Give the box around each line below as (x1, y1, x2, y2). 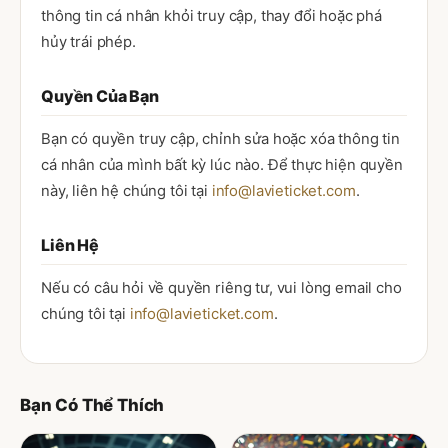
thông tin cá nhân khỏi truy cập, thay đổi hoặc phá (41, 7, 382, 25)
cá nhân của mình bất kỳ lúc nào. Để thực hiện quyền (41, 156, 403, 174)
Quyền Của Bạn (41, 86, 159, 106)
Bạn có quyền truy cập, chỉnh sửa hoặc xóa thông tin (41, 130, 400, 148)
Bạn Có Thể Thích (20, 395, 165, 415)
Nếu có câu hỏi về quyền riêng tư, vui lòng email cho (41, 279, 402, 297)
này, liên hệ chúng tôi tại (41, 182, 212, 200)
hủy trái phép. (41, 33, 136, 51)
